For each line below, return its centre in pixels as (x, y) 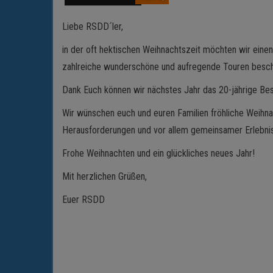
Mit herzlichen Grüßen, (105, 176)
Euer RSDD (83, 199)
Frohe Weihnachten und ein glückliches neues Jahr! (158, 153)
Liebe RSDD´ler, (93, 26)
